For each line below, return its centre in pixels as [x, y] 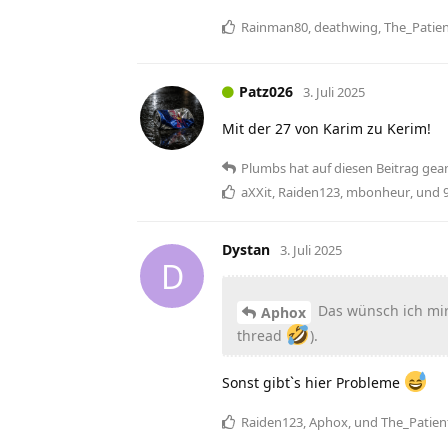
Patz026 [266, 92]
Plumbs [263, 168]
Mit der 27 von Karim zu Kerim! [326, 129]
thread [261, 335]
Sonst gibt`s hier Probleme [313, 382]
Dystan [246, 250]
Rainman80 [274, 27]
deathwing [346, 27]
